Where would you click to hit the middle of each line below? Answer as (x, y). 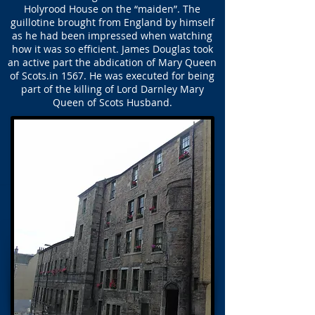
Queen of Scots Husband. (112, 102)
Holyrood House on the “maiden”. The (112, 9)
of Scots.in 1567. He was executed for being (112, 76)
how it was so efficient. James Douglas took (112, 49)
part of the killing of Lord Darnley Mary (112, 89)
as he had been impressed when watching (112, 36)
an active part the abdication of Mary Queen (112, 62)
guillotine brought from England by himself (112, 22)
